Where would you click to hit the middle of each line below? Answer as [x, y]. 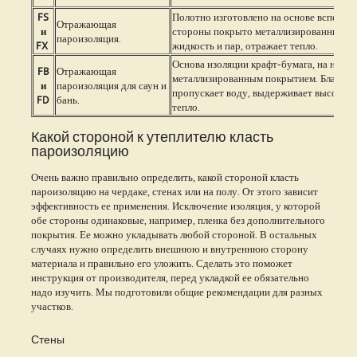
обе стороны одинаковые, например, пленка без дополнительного [178, 220]
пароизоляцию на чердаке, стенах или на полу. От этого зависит [174, 191]
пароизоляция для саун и [111, 85]
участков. [53, 306]
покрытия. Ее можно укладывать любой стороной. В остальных [174, 234]
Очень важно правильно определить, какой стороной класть [165, 177]
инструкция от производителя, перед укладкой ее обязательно [170, 277]
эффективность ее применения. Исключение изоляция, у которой [175, 205]
